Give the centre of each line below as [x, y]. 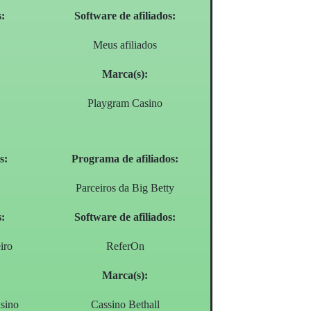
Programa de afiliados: [125, 159]
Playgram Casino [125, 103]
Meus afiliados [125, 45]
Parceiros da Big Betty [125, 188]
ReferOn [125, 246]
